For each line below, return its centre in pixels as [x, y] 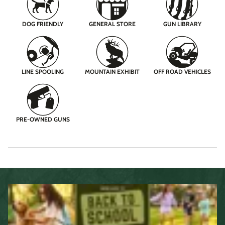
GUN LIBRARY [182, 24]
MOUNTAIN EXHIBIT [113, 72]
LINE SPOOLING [43, 72]
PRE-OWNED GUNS [43, 120]
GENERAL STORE [113, 24]
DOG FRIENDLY [43, 24]
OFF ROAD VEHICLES [182, 72]
